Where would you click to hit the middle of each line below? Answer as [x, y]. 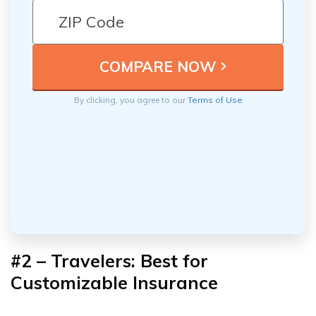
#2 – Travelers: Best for [109, 260]
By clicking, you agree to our [130, 99]
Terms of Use [215, 99]
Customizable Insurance [114, 282]
